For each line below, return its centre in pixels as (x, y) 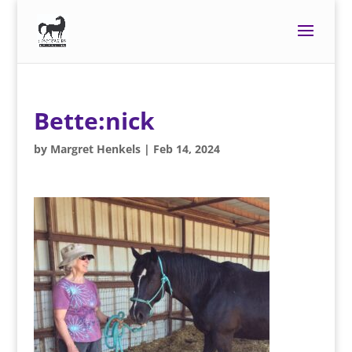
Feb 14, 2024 (186, 149)
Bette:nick (94, 121)
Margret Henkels (95, 149)
